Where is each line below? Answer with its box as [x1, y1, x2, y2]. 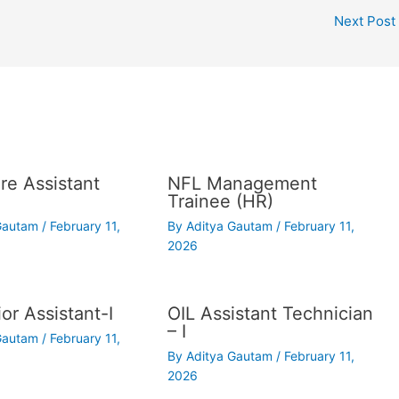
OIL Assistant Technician [167, 302, 374, 324]
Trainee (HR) [167, 190, 274, 212]
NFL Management [167, 172, 318, 194]
